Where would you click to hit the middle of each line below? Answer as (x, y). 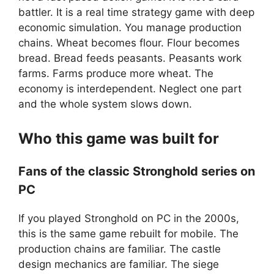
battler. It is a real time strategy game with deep (136, 13)
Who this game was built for (119, 138)
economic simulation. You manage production (130, 28)
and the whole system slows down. (105, 104)
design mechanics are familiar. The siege (119, 264)
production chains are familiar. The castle (120, 249)
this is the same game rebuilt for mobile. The (128, 233)
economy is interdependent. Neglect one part (130, 89)
